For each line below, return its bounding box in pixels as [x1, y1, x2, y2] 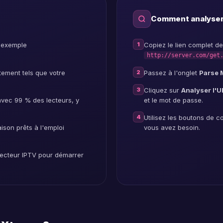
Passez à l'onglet [144, 69, 199, 77]
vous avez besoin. [144, 123, 200, 131]
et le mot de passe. [144, 96, 203, 104]
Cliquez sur [144, 86, 181, 94]
